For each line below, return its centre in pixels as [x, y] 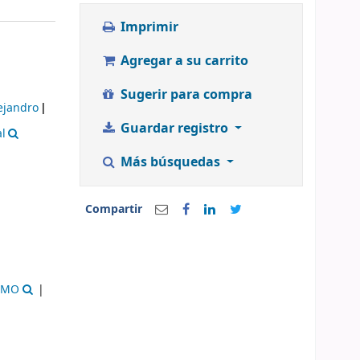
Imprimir [147, 28]
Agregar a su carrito [182, 61]
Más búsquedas [170, 163]
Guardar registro [174, 129]
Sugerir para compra [184, 95]
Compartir [113, 210]
